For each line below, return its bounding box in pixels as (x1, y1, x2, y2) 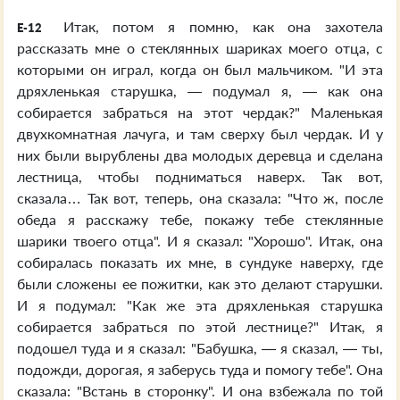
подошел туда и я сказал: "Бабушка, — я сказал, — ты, (17, 339, 383, 356)
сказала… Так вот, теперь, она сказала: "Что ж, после (17, 189, 383, 206)
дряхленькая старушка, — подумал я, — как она (17, 82, 383, 99)
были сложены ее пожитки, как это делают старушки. (17, 275, 383, 292)
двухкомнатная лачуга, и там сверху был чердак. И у (17, 125, 383, 142)
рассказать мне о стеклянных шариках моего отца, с (17, 39, 383, 56)
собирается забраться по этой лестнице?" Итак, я (17, 318, 383, 335)
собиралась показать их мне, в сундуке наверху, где (17, 254, 383, 271)
